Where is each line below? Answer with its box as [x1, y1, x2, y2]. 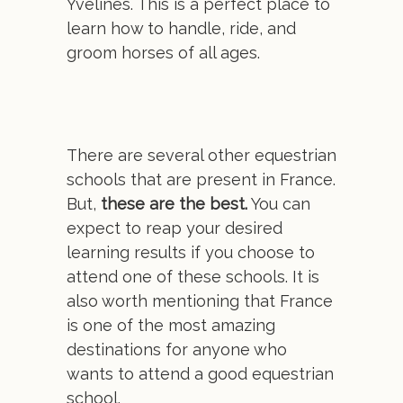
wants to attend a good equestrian [67, 364, 334, 383]
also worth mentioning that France [67, 291, 333, 310]
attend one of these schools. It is [67, 267, 319, 286]
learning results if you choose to [67, 243, 315, 262]
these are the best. [96, 194, 247, 213]
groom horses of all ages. [67, 43, 260, 62]
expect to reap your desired [67, 219, 282, 237]
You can [247, 194, 310, 213]
